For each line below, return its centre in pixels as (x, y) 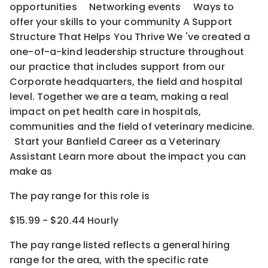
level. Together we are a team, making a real (119, 96)
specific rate (177, 260)
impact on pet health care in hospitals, (106, 111)
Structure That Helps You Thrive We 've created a (130, 36)
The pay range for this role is (80, 196)
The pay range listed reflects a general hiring (120, 245)
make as (31, 171)
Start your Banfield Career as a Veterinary (115, 141)
